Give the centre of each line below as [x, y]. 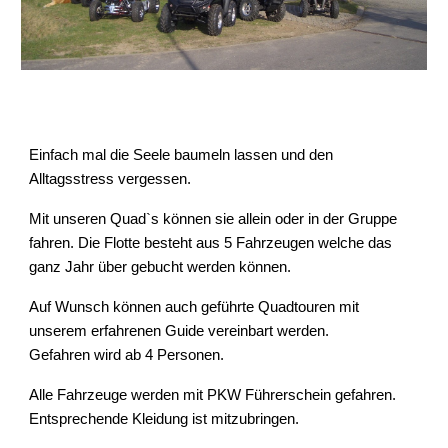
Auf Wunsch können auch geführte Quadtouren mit [194, 306]
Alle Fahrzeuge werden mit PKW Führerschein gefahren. [213, 394]
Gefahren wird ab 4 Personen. [127, 354]
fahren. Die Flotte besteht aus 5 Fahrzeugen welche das [211, 242]
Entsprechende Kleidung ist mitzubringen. [164, 418]
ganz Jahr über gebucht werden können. [160, 266]
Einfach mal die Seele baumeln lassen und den [181, 154]
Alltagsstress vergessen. [110, 178]
